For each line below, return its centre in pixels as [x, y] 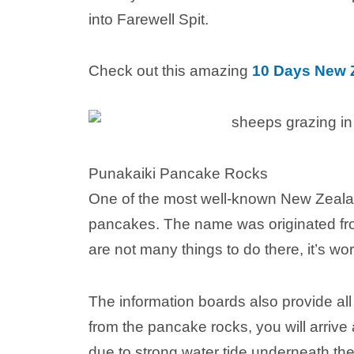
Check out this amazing [170, 70]
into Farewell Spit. [149, 19]
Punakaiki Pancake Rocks [178, 174]
